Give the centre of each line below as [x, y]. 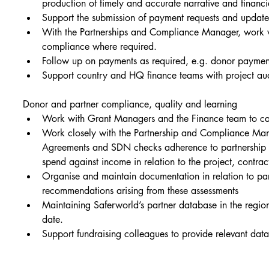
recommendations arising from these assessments [141, 191]
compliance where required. [100, 47]
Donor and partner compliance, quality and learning [130, 104]
